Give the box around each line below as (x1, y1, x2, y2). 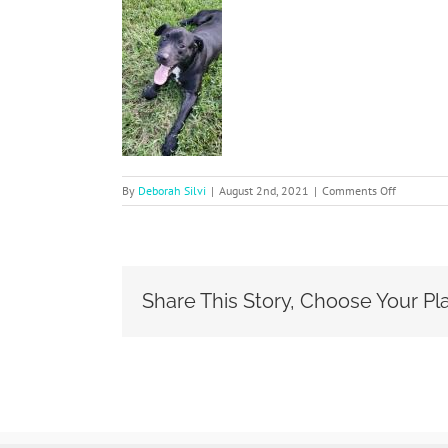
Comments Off (322, 183, 396, 199)
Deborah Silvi (138, 183, 206, 199)
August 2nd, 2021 (219, 183, 309, 199)
